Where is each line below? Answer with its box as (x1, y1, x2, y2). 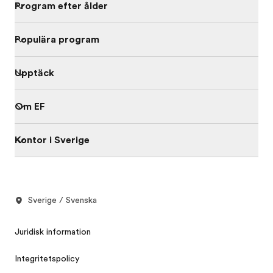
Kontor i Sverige (15, 135, 90, 146)
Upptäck (15, 68, 54, 79)
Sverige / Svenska (28, 195, 97, 205)
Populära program (15, 34, 99, 45)
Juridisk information (15, 227, 91, 236)
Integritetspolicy (15, 253, 80, 263)
